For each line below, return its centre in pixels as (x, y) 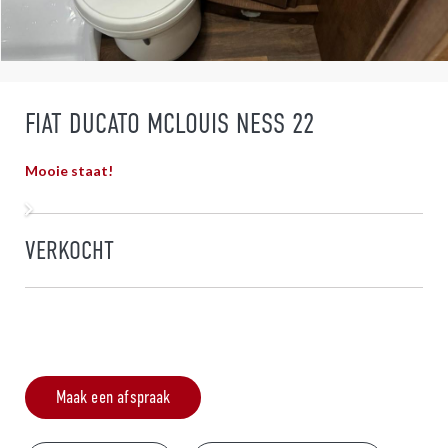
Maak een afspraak (113, 396)
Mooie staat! (69, 170)
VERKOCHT (69, 249)
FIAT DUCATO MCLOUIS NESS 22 (169, 124)
